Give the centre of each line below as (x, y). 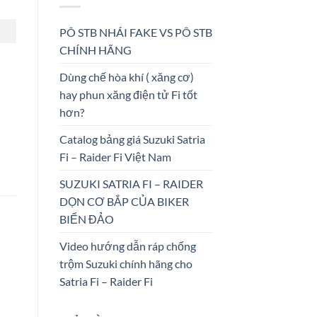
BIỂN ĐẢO (86, 219)
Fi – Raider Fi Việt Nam (115, 156)
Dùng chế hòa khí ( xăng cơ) (126, 76)
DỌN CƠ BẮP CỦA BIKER (124, 201)
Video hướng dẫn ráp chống (127, 246)
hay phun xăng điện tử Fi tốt (128, 94)
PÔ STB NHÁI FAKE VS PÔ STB (136, 32)
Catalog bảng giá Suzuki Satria (132, 139)
